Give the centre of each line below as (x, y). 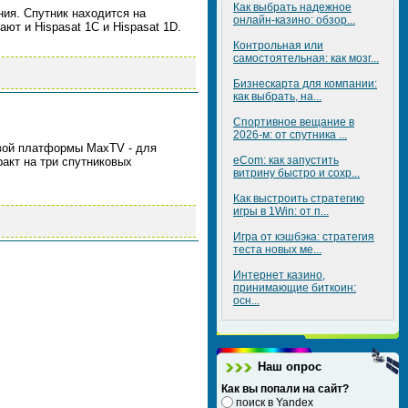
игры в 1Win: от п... (281, 211)
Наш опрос (290, 367)
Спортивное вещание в (294, 122)
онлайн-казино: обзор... (294, 20)
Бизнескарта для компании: (305, 84)
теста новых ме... (277, 250)
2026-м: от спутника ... (290, 135)
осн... (246, 301)
